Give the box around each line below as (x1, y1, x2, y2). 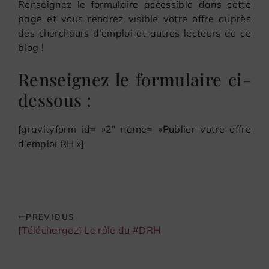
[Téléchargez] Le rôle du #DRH (18, 223, 161, 236)
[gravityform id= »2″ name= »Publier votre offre (18, 122, 251, 135)
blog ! (18, 41, 44, 53)
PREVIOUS (26, 211, 75, 222)
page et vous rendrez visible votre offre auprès (18, 12, 251, 25)
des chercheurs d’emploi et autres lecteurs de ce (18, 26, 251, 39)
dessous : (18, 88, 91, 111)
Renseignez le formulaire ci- (18, 67, 251, 91)
